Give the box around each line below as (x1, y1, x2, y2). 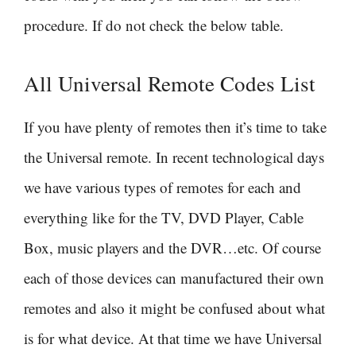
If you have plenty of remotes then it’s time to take (24, 117, 327, 137)
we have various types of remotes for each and (24, 177, 301, 198)
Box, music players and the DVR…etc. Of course (24, 238, 321, 258)
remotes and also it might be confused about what (24, 298, 325, 319)
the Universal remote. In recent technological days (24, 147, 324, 168)
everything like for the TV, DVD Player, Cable (24, 207, 304, 228)
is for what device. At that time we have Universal (24, 328, 322, 349)
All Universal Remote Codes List (24, 69, 315, 99)
